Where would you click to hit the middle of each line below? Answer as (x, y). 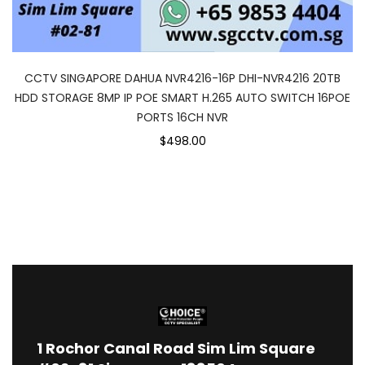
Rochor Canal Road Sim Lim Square (180, 349)
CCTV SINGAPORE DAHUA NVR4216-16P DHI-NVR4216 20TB (182, 78)
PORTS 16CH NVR (182, 117)
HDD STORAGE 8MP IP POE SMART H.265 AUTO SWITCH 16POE (182, 98)
